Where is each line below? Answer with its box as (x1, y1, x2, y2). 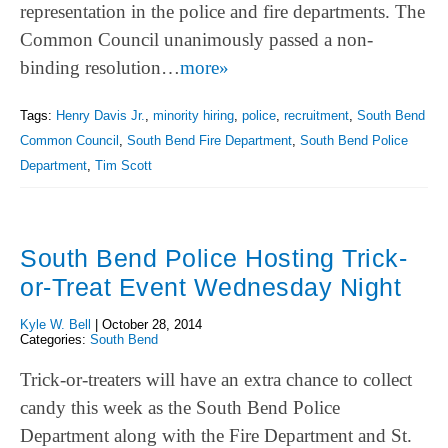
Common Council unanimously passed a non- (20, 29, 373, 51)
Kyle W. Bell (20, 316, 91, 332)
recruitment (284, 108, 349, 124)
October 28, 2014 (102, 316, 202, 332)
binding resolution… (20, 57, 180, 79)
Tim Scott (95, 158, 152, 174)
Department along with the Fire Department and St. (20, 424, 412, 446)
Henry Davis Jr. (56, 108, 145, 124)
